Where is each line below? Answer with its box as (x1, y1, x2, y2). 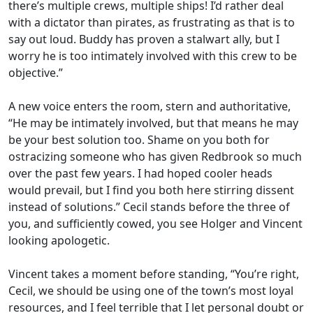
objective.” (8, 65, 63, 80)
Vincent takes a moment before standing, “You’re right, (8, 266, 299, 282)
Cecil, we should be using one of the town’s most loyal (8, 283, 293, 298)
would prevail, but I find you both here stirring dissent (8, 182, 294, 198)
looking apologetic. (8, 233, 110, 248)
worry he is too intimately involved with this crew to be (8, 48, 297, 64)
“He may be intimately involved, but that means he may (8, 115, 298, 131)
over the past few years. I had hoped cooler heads (8, 166, 272, 181)
